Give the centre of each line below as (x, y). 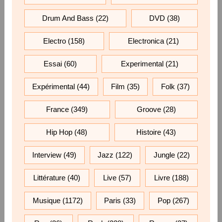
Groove (149, 109)
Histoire (148, 132)
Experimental (142, 63)
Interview (47, 155)
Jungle (164, 155)
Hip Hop (59, 132)
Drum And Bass (68, 18)
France (58, 109)
